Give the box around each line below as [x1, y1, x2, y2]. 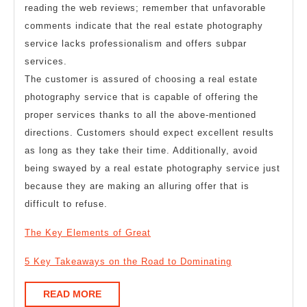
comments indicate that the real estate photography [25, 20, 263, 31]
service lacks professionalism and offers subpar [25, 38, 247, 49]
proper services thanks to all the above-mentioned [25, 109, 256, 120]
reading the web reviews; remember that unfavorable [25, 2, 266, 13]
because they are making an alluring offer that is [25, 180, 249, 191]
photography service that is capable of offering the [25, 91, 258, 102]
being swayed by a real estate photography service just [25, 162, 280, 173]
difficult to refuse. [25, 198, 108, 209]
